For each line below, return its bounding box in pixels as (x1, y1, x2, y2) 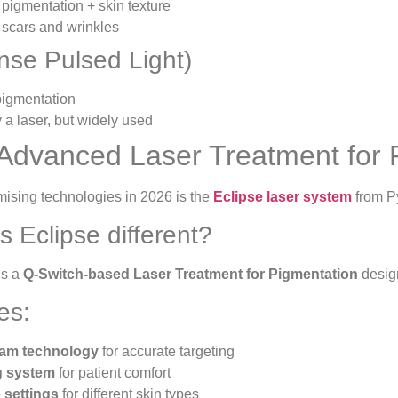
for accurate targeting (99, 344, 235, 360)
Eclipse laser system (213, 188, 352, 204)
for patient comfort (55, 365, 171, 381)
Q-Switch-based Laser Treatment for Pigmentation (23, 266, 358, 282)
